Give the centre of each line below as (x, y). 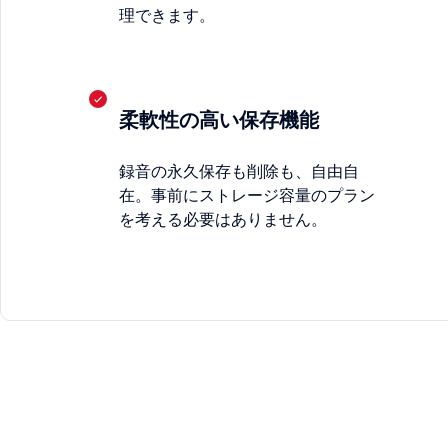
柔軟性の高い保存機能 (219, 120)
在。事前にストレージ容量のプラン (247, 195)
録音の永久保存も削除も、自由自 (239, 171)
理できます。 (167, 15)
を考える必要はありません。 (223, 219)
